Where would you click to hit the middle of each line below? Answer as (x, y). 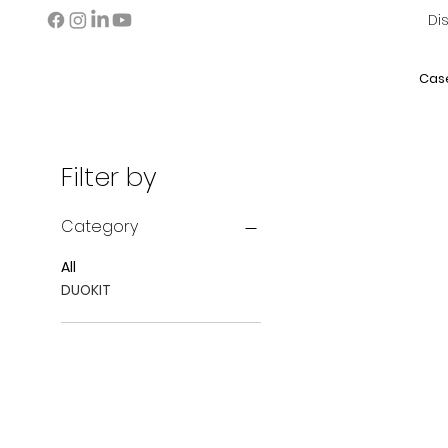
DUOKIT (85, 290)
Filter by (108, 177)
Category (99, 226)
